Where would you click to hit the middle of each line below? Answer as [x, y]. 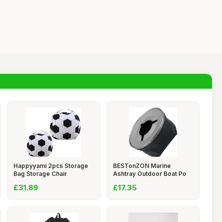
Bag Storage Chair [40, 174]
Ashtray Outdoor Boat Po [149, 174]
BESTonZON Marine [142, 166]
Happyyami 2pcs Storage [51, 166]
